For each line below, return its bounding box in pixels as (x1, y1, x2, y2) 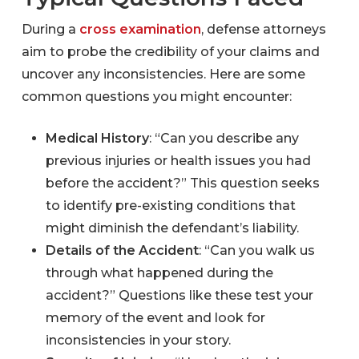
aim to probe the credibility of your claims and (22, 44, 321, 60)
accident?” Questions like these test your (46, 288, 314, 304)
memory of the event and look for (46, 310, 266, 326)
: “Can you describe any (149, 131, 300, 147)
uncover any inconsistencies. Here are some (22, 67, 306, 83)
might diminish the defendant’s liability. (46, 220, 300, 236)
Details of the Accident (46, 243, 200, 259)
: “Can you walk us (199, 243, 316, 259)
